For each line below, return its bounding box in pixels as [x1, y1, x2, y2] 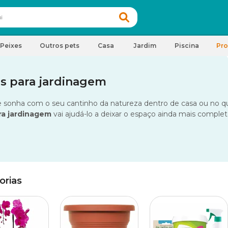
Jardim [133, 42, 156, 49]
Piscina [175, 42, 199, 49]
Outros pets [40, 42, 79, 49]
